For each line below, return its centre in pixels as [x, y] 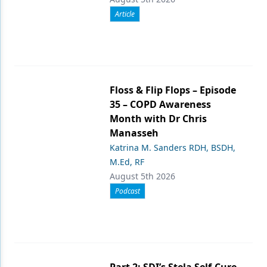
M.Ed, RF [127, 162]
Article [125, 14]
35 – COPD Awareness [160, 104]
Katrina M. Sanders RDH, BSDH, [173, 148]
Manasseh [134, 133]
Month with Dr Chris [158, 119]
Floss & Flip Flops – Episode [173, 90]
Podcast [128, 191]
